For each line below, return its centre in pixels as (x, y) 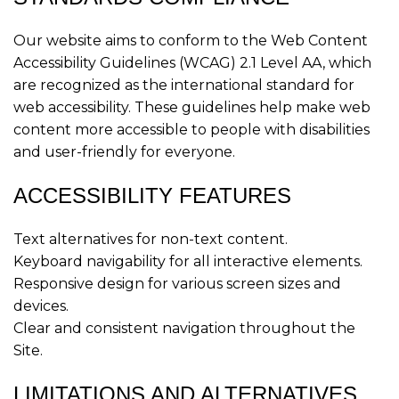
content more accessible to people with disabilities (191, 130)
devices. (41, 306)
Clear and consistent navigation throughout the (184, 328)
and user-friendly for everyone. (124, 152)
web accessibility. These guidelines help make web (192, 107)
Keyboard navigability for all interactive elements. (188, 261)
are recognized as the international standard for (184, 85)
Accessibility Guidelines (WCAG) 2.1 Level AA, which (192, 63)
